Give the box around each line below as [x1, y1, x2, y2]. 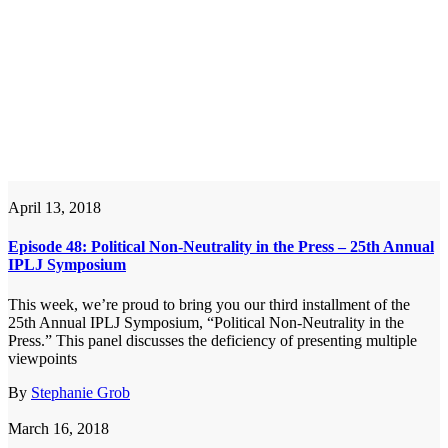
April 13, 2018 [8, 199, 101, 216]
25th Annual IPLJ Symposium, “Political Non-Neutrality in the [8, 313, 404, 331]
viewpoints [8, 349, 77, 367]
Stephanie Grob [31, 383, 130, 401]
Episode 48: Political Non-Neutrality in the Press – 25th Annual [8, 238, 434, 256]
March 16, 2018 [8, 419, 109, 437]
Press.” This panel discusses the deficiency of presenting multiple [8, 331, 417, 349]
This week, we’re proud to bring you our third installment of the [8, 295, 410, 313]
